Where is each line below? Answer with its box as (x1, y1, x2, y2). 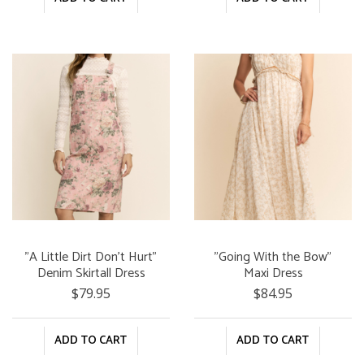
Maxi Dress (243, 262, 303, 284)
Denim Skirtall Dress (37, 262, 145, 284)
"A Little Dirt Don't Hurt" (25, 245, 157, 268)
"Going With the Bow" (214, 245, 331, 268)
